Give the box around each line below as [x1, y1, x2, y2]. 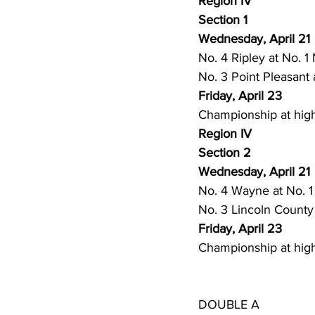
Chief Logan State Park [156, 117, 262, 129]
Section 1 [198, 13, 247, 27]
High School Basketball [156, 4, 262, 17]
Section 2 [198, 146, 251, 160]
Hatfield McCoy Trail [156, 60, 248, 73]
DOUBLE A [198, 297, 259, 311]
